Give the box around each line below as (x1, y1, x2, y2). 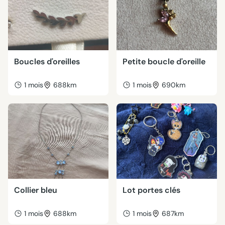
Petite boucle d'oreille (123, 56, 205, 67)
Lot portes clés (123, 185, 180, 195)
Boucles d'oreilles (14, 56, 80, 67)
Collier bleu (14, 185, 57, 195)
